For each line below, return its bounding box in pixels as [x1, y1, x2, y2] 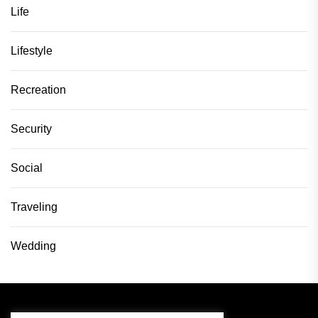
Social [11, 162, 43, 175]
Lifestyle [11, 45, 53, 57]
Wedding [11, 240, 56, 253]
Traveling [11, 201, 57, 214]
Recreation [11, 84, 66, 97]
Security [11, 123, 52, 136]
